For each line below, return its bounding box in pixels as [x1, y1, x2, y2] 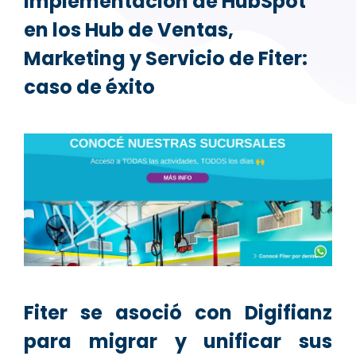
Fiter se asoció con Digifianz [24, 299, 332, 326]
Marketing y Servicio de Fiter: [24, 45, 308, 72]
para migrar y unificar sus [24, 327, 332, 354]
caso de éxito [24, 74, 155, 101]
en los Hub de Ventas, [24, 17, 234, 44]
